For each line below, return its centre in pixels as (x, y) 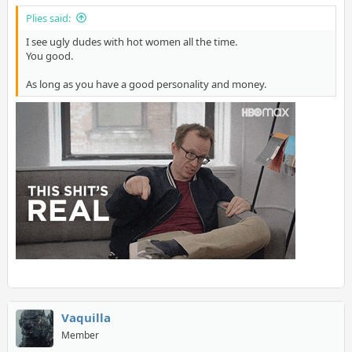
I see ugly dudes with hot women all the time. (131, 41)
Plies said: (48, 18)
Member (80, 335)
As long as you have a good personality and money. (146, 84)
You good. (49, 55)
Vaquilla (86, 318)
